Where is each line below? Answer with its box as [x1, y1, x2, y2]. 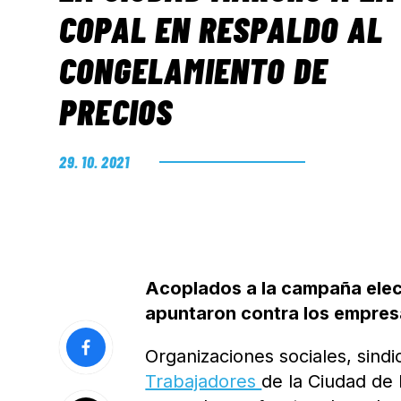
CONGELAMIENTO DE [59, 48, 328, 91]
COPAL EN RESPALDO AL [59, 7, 384, 50]
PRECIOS [59, 90, 174, 132]
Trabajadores [145, 371, 262, 392]
